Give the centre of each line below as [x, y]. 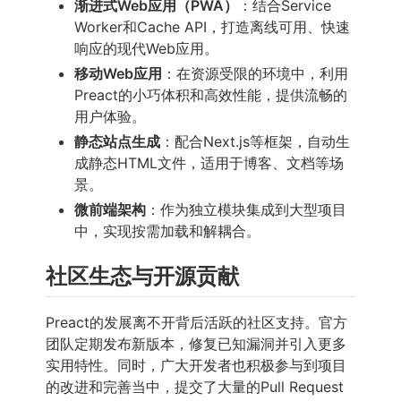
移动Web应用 [118, 73]
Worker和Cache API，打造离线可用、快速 [212, 26]
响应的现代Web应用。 [146, 48]
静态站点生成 [117, 141]
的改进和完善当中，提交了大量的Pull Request [195, 386]
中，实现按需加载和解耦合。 [167, 230]
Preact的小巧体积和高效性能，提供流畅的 [211, 94]
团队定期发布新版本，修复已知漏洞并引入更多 [196, 343]
